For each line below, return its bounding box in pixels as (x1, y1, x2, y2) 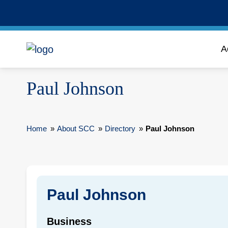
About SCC (57, 124, 95, 133)
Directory (105, 124, 135, 133)
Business (47, 216, 92, 227)
